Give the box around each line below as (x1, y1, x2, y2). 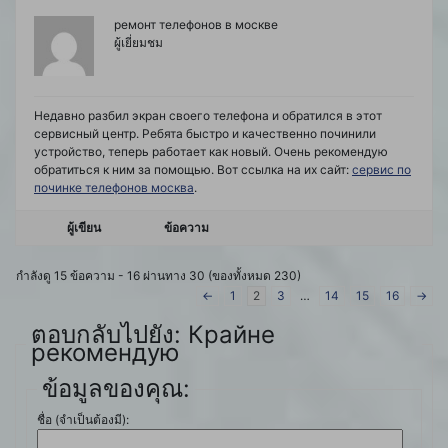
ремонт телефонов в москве (114, 17, 278, 33)
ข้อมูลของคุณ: (42, 374, 190, 404)
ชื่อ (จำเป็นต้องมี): (37, 412, 129, 428)
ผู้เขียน (67, 220, 101, 236)
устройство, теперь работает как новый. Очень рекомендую (34, 144, 388, 160)
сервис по (352, 162, 411, 178)
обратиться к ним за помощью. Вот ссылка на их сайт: (34, 162, 352, 178)
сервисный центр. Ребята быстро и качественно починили (34, 126, 376, 142)
